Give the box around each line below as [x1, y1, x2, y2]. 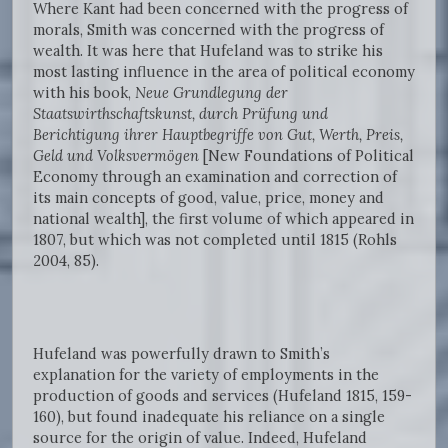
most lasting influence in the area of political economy [33, 62, 415, 82]
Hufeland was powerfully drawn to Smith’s [33, 344, 330, 364]
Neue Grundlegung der [135, 83, 288, 103]
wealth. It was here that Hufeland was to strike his [33, 41, 383, 61]
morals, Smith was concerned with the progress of [33, 20, 384, 40]
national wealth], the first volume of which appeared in [33, 209, 414, 229]
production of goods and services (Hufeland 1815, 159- [33, 386, 412, 406]
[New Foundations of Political [199, 146, 414, 166]
